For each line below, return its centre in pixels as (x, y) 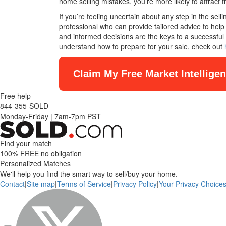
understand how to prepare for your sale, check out (142, 47)
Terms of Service (84, 184)
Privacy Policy (135, 184)
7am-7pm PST (77, 116)
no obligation (60, 154)
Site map (41, 184)
